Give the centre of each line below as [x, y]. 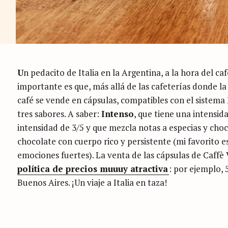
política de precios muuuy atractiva [93, 168]
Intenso [118, 113]
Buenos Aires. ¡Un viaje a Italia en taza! [92, 182]
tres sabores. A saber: [59, 113]
